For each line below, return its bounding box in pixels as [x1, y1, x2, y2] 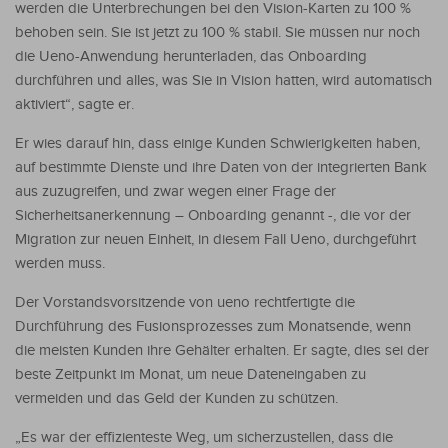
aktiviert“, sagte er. [15, 95, 134, 113]
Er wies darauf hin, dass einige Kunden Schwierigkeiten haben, [15, 134, 420, 152]
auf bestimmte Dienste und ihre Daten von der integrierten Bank [15, 158, 427, 176]
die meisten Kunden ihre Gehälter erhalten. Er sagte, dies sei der [15, 341, 429, 359]
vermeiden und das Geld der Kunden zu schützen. [15, 389, 338, 407]
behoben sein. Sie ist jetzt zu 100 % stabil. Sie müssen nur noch [15, 23, 420, 41]
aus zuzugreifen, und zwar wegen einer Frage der [15, 182, 336, 200]
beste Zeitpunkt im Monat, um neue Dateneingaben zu [15, 365, 366, 383]
